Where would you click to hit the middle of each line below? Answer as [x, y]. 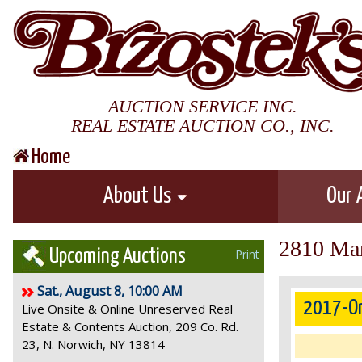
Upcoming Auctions [116, 257]
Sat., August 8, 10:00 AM [110, 290]
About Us [139, 196]
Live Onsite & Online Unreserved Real [127, 309]
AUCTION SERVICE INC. [203, 106]
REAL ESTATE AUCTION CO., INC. [203, 125]
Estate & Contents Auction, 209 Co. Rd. [130, 326]
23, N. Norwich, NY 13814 [93, 344]
